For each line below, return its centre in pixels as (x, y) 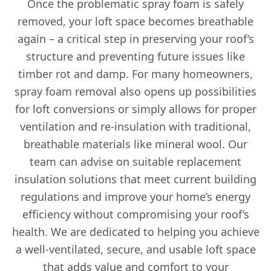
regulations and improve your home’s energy (135, 197)
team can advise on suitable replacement (135, 162)
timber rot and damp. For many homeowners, (135, 74)
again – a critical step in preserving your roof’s (135, 39)
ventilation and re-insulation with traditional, (135, 127)
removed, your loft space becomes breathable (135, 21)
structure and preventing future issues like (135, 57)
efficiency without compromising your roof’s (135, 214)
